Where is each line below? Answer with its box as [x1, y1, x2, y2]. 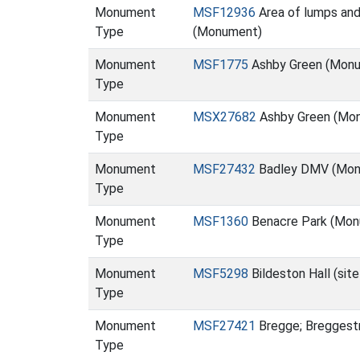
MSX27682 [193, 109, 256, 125]
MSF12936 [193, 5, 256, 20]
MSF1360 [193, 214, 248, 229]
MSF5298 [193, 266, 248, 281]
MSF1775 [193, 57, 248, 72]
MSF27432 [193, 162, 256, 177]
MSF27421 [193, 318, 256, 333]
